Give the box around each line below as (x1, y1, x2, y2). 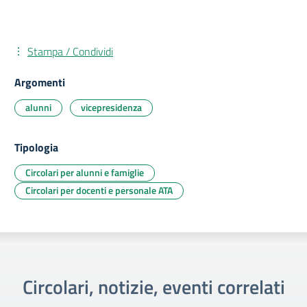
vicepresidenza (81, 99, 142, 114)
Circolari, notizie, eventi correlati (22, 271, 285, 302)
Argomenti (14, 73, 65, 90)
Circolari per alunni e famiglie (25, 164, 144, 180)
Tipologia (14, 138, 58, 156)
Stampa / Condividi (27, 42, 113, 60)
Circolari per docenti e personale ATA (25, 182, 173, 197)
